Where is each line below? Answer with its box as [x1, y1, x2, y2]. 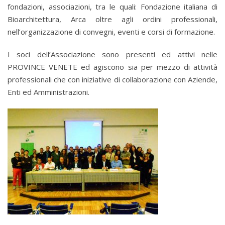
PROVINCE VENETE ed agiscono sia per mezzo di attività [8, 62, 217, 72]
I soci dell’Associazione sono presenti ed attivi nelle [8, 49, 217, 59]
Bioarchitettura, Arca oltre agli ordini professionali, [8, 14, 217, 24]
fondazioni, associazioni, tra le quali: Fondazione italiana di [8, 2, 217, 12]
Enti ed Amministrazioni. [8, 87, 89, 97]
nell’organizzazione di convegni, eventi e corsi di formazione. [8, 27, 215, 37]
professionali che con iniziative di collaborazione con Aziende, [8, 74, 217, 84]
